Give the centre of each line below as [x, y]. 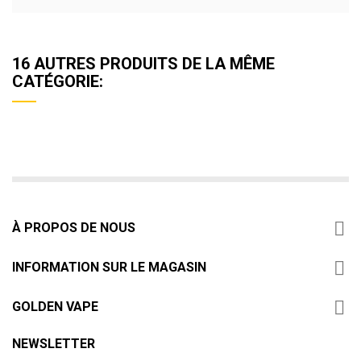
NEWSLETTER [54, 343]
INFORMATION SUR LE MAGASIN [109, 267]
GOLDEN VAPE [55, 306]
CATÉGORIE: [58, 81]
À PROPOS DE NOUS [74, 227]
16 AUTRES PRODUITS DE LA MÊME [143, 63]
